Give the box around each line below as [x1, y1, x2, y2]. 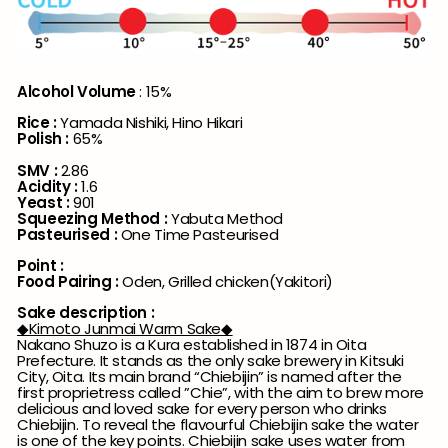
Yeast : [17, 191, 73, 213]
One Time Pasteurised [117, 223, 279, 245]
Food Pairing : [17, 270, 119, 292]
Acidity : [17, 175, 78, 197]
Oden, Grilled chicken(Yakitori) [118, 270, 333, 292]
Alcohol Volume [17, 80, 136, 102]
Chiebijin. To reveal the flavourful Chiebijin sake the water [17, 413, 419, 435]
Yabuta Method [170, 207, 283, 229]
